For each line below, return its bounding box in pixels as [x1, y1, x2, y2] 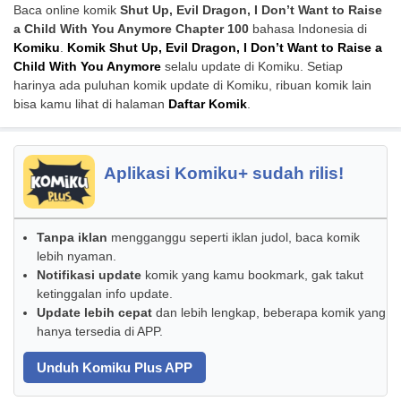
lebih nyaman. [37, 250, 116, 263]
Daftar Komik [168, 98, 247, 111]
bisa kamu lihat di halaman [13, 98, 168, 111]
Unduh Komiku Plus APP [37, 359, 192, 375]
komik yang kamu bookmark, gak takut [141, 269, 363, 282]
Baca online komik [13, 4, 120, 17]
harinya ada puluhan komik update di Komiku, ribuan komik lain [13, 79, 371, 92]
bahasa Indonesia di [249, 22, 367, 36]
